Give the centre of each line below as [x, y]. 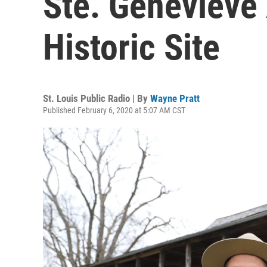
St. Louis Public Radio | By [97, 98]
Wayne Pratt [175, 98]
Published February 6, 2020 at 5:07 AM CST [114, 110]
